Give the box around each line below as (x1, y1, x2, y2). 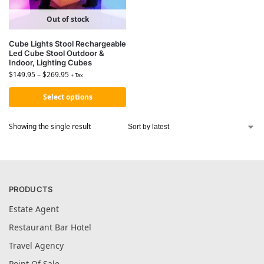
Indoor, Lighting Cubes (9, 58, 92, 67)
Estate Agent (9, 203, 59, 214)
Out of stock (46, 14, 89, 24)
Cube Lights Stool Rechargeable (9, 39, 126, 48)
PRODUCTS (9, 184, 53, 194)
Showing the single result (9, 121, 91, 131)
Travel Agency (9, 239, 64, 251)
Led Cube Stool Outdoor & (9, 48, 104, 58)
